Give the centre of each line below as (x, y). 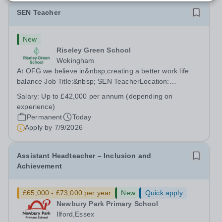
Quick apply (164, 193)
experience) (36, 107)
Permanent (45, 117)
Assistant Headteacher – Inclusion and (84, 156)
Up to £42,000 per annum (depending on (107, 96)
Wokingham (76, 60)
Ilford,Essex (76, 214)
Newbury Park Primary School (108, 204)
